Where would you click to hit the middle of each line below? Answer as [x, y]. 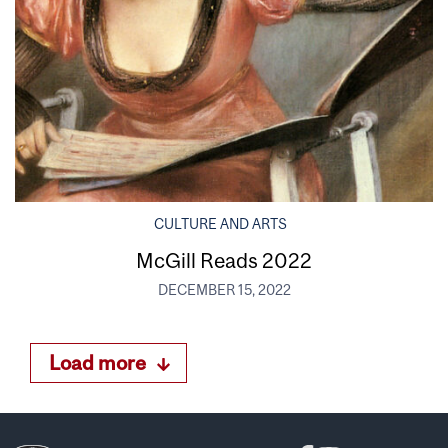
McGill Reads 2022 [224, 259]
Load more [97, 363]
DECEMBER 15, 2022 [224, 289]
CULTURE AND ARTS [220, 223]
